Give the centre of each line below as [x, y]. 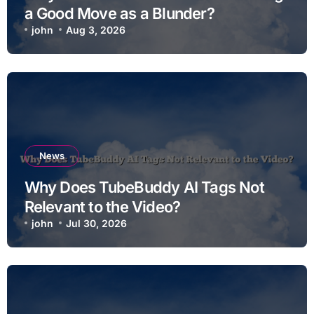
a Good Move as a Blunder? [119, 13]
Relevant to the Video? [102, 206]
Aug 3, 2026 [96, 29]
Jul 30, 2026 [97, 223]
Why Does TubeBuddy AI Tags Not [144, 187]
